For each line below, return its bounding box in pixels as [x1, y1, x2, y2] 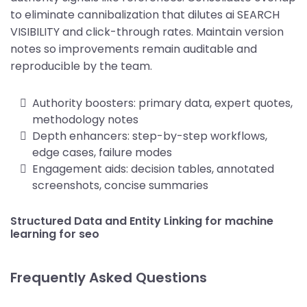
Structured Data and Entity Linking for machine [10, 212, 273, 229]
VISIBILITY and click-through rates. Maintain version [10, 23, 284, 40]
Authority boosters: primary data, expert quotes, [32, 95, 293, 111]
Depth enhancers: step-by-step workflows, [32, 127, 267, 144]
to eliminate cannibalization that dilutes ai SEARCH [10, 6, 280, 23]
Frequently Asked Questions [10, 267, 207, 287]
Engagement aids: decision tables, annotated [32, 160, 274, 177]
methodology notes [32, 111, 138, 127]
